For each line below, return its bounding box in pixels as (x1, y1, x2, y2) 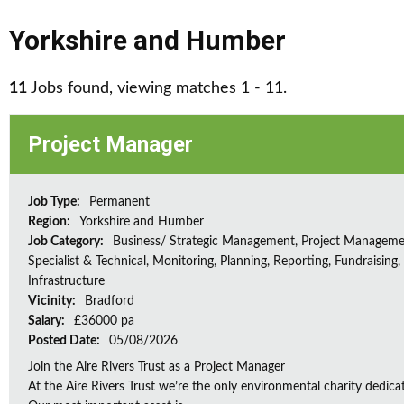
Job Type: (28, 196, 83, 208)
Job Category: (28, 235, 106, 248)
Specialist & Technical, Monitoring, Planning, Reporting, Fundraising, (28, 255, 400, 268)
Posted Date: (28, 335, 103, 347)
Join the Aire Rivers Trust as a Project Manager (28, 361, 285, 373)
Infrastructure (28, 275, 105, 288)
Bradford (85, 295, 134, 308)
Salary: (28, 315, 68, 327)
